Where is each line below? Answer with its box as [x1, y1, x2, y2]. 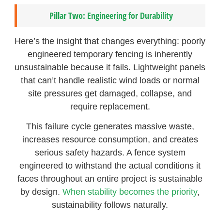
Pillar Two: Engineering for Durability [49, 9, 173, 21]
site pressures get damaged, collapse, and [28, 88, 192, 98]
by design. [20, 187, 63, 197]
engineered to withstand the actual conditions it [19, 161, 201, 171]
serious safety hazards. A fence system [34, 148, 186, 158]
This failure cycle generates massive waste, [26, 122, 194, 132]
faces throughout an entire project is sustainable [17, 174, 203, 184]
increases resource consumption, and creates [22, 135, 198, 145]
